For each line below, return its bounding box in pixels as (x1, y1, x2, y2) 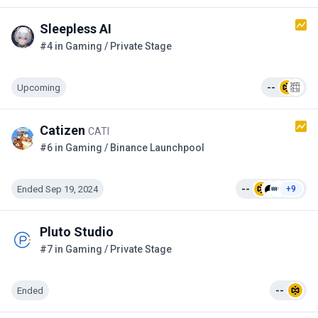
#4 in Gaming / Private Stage (40, 40, 172, 53)
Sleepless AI (40, 21, 111, 37)
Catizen (40, 123, 88, 138)
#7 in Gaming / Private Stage (40, 243, 172, 256)
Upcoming (17, 82, 60, 93)
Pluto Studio (40, 224, 114, 240)
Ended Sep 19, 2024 (17, 183, 98, 194)
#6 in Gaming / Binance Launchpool (40, 142, 204, 154)
